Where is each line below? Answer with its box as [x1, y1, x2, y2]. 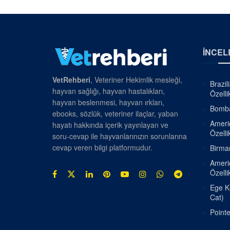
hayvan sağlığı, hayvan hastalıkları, [52, 86, 165, 97]
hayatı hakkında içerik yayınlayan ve [52, 120, 168, 130]
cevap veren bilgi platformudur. [52, 142, 152, 153]
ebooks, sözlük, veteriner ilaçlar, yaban [52, 108, 178, 119]
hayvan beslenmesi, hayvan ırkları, [52, 97, 164, 108]
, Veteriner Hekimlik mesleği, [90, 74, 182, 85]
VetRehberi [52, 74, 90, 85]
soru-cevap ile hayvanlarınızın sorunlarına [52, 131, 187, 142]
